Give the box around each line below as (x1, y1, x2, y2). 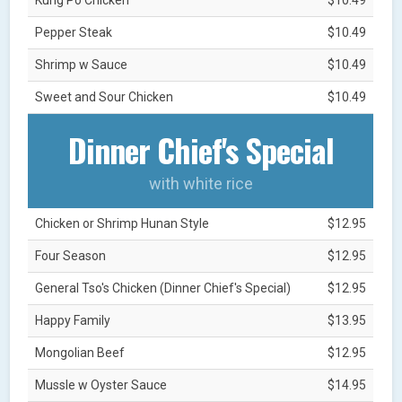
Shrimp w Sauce (35, 57, 128, 72)
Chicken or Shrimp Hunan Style (35, 215, 210, 231)
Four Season (35, 248, 107, 263)
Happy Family (35, 312, 111, 328)
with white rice (148, 173, 253, 193)
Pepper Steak (35, 24, 113, 39)
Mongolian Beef (35, 345, 126, 360)
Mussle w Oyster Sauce (35, 377, 168, 392)
